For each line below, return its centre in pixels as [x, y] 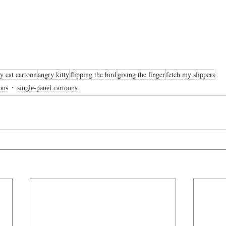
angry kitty [53, 74]
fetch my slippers [190, 74]
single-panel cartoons [47, 88]
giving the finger [141, 74]
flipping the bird [93, 74]
